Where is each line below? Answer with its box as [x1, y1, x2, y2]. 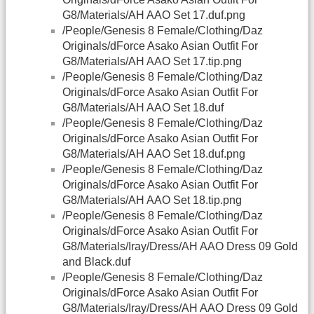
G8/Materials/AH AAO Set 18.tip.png [62, 194, 242, 207]
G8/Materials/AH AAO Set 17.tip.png [62, 55, 242, 68]
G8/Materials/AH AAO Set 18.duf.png [62, 148, 245, 161]
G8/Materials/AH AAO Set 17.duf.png [62, 9, 245, 22]
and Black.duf [62, 256, 130, 268]
